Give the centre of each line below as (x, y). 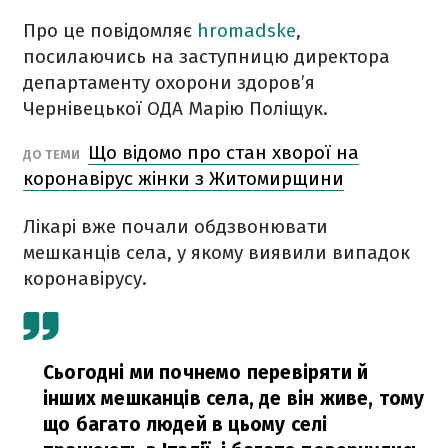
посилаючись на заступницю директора (206, 56)
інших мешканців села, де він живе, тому (234, 398)
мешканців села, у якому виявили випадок (216, 252)
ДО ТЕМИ (53, 154)
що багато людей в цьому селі (185, 424)
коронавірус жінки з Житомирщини (183, 178)
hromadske (246, 30)
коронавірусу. (85, 278)
